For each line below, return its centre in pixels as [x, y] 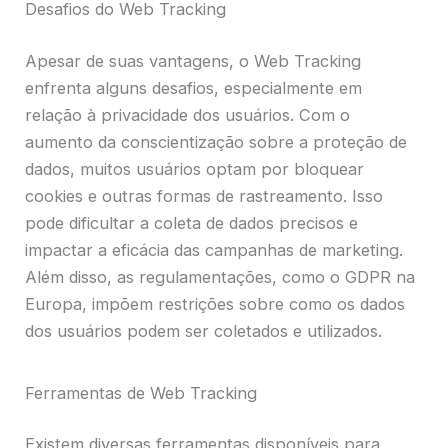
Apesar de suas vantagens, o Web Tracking [193, 60]
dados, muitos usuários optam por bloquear [195, 168]
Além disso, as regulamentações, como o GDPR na [220, 276]
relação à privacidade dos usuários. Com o [188, 114]
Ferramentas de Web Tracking [141, 392]
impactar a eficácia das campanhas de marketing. [214, 249]
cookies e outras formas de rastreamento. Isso [204, 195]
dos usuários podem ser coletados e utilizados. [204, 330]
